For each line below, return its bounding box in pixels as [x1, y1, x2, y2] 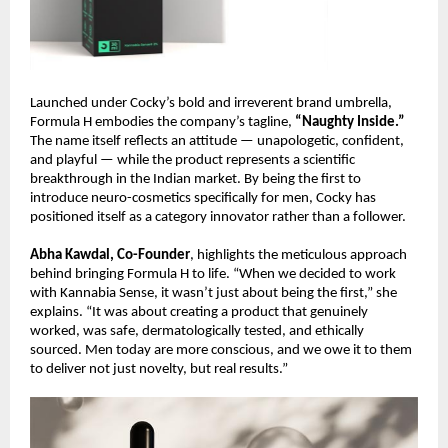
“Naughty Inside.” [295, 115, 405, 131]
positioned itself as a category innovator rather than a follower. [30, 210, 406, 226]
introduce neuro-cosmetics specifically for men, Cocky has [30, 191, 376, 207]
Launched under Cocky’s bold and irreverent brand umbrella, [30, 96, 392, 112]
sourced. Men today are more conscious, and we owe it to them [30, 342, 412, 358]
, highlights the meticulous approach [190, 247, 407, 263]
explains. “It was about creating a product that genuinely [30, 304, 368, 320]
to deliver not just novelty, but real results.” [30, 361, 288, 377]
